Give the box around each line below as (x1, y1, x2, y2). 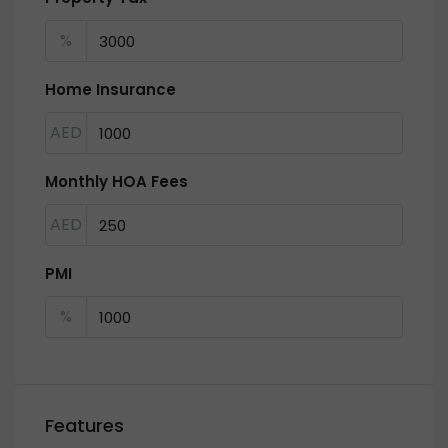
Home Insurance (45, 79, 176, 100)
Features (45, 413, 124, 438)
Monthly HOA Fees (45, 171, 188, 192)
